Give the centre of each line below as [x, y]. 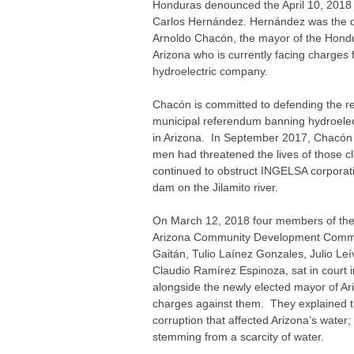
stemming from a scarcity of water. [239, 337]
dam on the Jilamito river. [216, 187]
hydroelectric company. [211, 71]
